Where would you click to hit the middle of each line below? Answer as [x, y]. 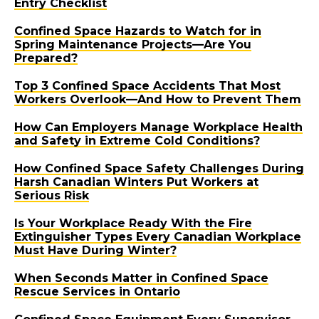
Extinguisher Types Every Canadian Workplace [158, 237]
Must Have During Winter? [95, 251]
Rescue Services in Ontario [97, 292]
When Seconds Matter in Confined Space [141, 278]
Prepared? [46, 58]
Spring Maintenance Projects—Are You [133, 45]
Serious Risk [52, 196]
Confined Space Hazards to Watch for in [138, 31]
